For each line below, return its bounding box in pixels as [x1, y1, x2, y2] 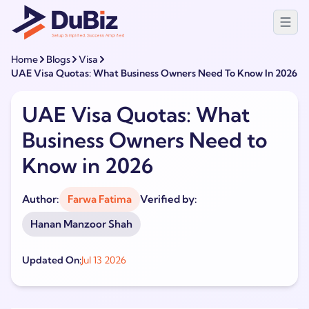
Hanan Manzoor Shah [30, 217, 132, 230]
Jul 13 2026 [81, 254, 126, 266]
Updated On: [22, 254, 81, 266]
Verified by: [140, 192, 197, 206]
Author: [22, 192, 59, 206]
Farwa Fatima [68, 192, 132, 206]
